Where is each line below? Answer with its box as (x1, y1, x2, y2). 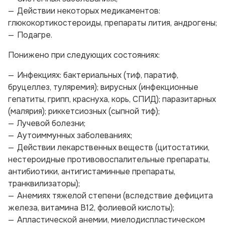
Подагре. (17, 30, 52, 40)
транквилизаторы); (8, 178, 80, 189)
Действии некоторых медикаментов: (17, 6, 160, 16)
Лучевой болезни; (17, 118, 85, 129)
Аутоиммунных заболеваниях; (17, 130, 132, 141)
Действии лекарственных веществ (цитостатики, (17, 142, 209, 153)
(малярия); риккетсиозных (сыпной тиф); (8, 106, 160, 117)
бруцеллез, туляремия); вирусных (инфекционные (8, 82, 198, 92)
